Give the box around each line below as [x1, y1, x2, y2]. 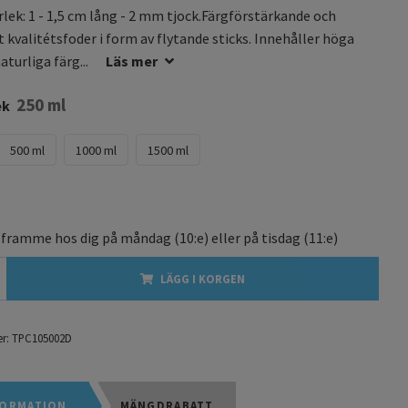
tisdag [261, 228, 301, 247]
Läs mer [106, 51, 158, 70]
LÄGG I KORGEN [160, 270, 245, 286]
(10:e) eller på [171, 228, 261, 247]
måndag [120, 228, 171, 247]
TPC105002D [12, 330, 72, 345]
